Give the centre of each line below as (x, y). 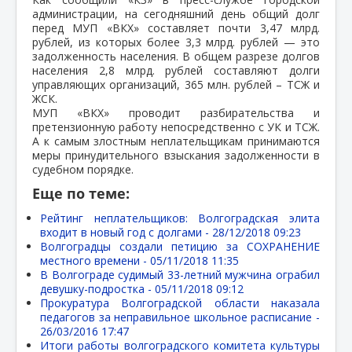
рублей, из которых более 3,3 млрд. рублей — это (176, 42)
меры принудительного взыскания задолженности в (176, 155)
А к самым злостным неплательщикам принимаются (176, 141)
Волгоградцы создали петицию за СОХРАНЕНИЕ (180, 246)
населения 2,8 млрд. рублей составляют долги (176, 70)
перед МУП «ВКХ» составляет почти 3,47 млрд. (176, 27)
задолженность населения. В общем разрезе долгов (176, 56)
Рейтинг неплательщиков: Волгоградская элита (180, 218)
